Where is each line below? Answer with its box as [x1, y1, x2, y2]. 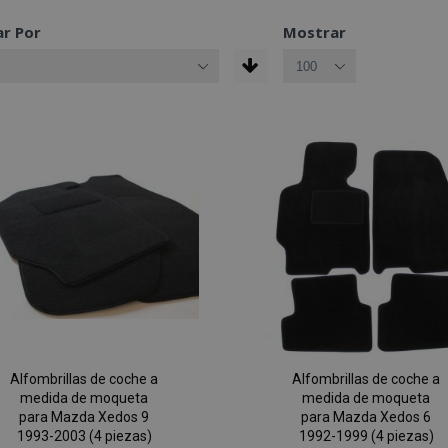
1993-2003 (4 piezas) [16, 428, 152, 445]
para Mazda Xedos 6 [301, 409, 432, 426]
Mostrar [282, 22, 346, 42]
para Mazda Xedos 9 [19, 409, 150, 426]
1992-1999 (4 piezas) [298, 428, 434, 445]
